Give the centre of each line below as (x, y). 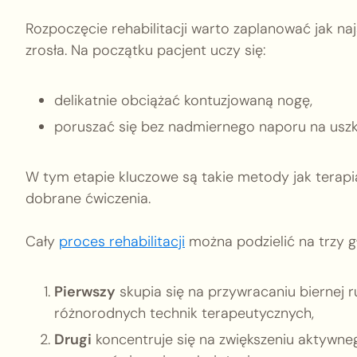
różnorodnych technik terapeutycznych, (184, 313)
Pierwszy (85, 291)
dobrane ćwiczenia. (88, 198)
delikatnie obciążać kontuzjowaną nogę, (183, 100)
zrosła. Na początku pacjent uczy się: (145, 50)
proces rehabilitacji (122, 241)
